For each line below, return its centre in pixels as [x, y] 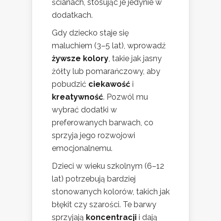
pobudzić [70, 84]
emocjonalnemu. [82, 148]
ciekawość [109, 84]
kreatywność [77, 97]
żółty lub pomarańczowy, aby [106, 72]
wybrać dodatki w [84, 110]
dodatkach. [72, 15]
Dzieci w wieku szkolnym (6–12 [108, 166]
